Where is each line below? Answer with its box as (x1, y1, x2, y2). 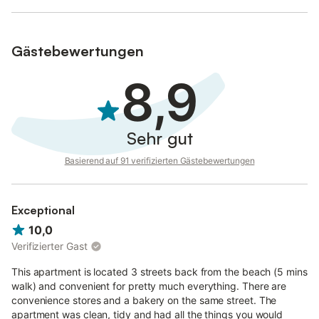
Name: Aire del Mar (11, 14, 100, 26)
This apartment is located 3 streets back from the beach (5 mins (11, 266, 308, 278)
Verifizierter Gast (11, 240, 88, 253)
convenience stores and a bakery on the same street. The (11, 294, 277, 307)
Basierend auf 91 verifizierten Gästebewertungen (64, 155, 255, 166)
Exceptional (11, 203, 75, 217)
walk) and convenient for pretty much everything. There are (11, 280, 287, 293)
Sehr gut (126, 127, 193, 149)
